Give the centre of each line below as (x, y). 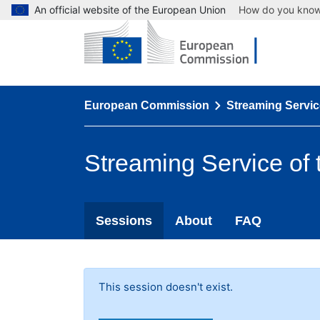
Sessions (124, 220)
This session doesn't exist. (166, 286)
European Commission (147, 105)
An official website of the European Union (130, 10)
